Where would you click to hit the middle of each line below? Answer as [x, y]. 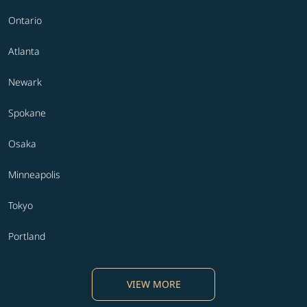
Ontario [25, 21]
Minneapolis [34, 175]
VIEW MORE [153, 284]
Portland [27, 236]
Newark [25, 82]
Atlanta [24, 51]
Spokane [27, 113]
